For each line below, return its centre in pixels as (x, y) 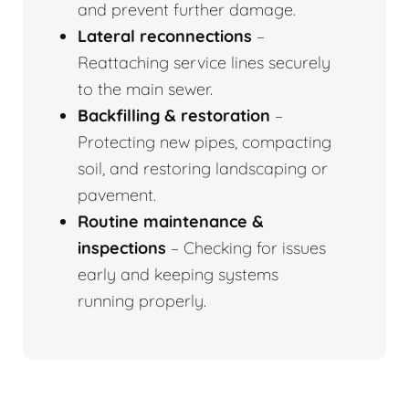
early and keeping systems (178, 275)
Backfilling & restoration (174, 116)
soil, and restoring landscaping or (203, 169)
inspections (122, 248)
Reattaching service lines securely (204, 63)
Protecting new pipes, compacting (204, 142)
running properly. (142, 301)
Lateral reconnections (165, 37)
